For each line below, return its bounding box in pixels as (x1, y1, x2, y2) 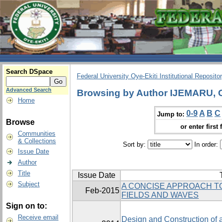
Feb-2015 (85, 186, 119, 195)
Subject (18, 180, 40, 188)
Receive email (18, 214, 58, 221)
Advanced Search (6, 87, 52, 93)
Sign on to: (6, 202, 47, 210)
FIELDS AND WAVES (121, 191, 199, 200)
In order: (192, 141, 220, 149)
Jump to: (157, 110, 184, 118)
